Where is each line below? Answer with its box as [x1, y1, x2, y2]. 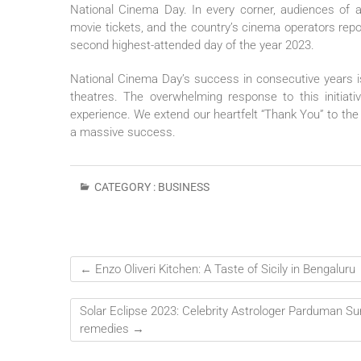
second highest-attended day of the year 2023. [70, 38, 314, 53]
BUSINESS [158, 180, 210, 194]
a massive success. [70, 125, 176, 140]
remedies [80, 322, 132, 337]
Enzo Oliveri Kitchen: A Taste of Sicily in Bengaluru [92, 262, 355, 277]
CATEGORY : [92, 180, 158, 194]
